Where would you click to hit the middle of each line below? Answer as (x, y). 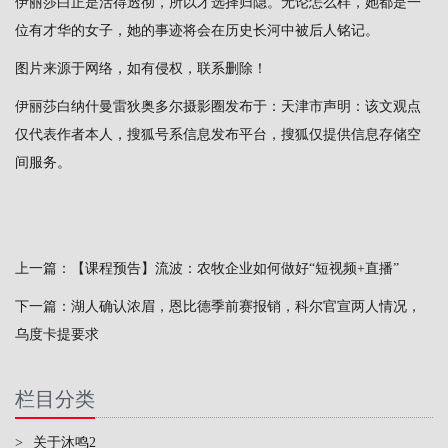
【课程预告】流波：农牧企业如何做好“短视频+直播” (235, 268)
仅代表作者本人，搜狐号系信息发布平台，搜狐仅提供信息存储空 (218, 134)
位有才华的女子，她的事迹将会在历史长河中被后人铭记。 (197, 30)
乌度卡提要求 (57, 334)
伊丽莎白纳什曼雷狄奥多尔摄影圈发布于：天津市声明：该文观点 (218, 106)
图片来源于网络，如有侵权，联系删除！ (141, 68)
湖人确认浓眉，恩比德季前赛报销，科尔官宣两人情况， (246, 306)
